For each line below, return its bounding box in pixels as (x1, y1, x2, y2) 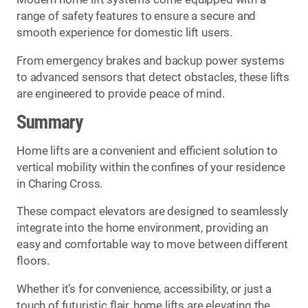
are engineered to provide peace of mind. (16, 87, 225, 100)
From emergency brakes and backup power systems (16, 54, 285, 67)
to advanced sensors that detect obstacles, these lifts (16, 70, 290, 84)
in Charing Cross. (16, 177, 103, 190)
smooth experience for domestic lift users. (16, 26, 233, 40)
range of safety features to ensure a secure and (16, 10, 256, 23)
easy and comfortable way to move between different (16, 238, 288, 252)
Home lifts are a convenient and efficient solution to (16, 144, 278, 157)
